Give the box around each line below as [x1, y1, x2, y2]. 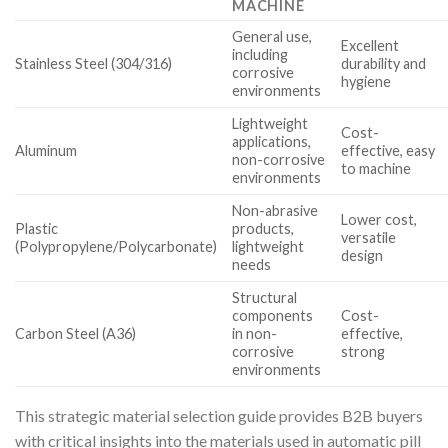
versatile [341, 229, 397, 247]
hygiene [341, 73, 392, 91]
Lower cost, [341, 211, 418, 229]
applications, [232, 133, 312, 151]
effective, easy [341, 142, 436, 160]
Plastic [15, 220, 58, 238]
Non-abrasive [232, 202, 319, 220]
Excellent [341, 37, 400, 55]
